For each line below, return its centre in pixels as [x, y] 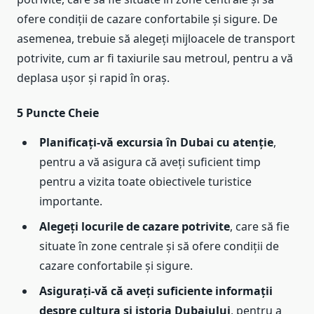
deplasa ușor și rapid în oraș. [93, 78]
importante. [71, 202]
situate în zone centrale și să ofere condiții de [159, 246]
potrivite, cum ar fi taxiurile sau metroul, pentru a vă [155, 59]
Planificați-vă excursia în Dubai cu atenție [156, 143]
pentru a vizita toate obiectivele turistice [145, 182]
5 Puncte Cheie [58, 113]
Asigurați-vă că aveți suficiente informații [156, 291]
